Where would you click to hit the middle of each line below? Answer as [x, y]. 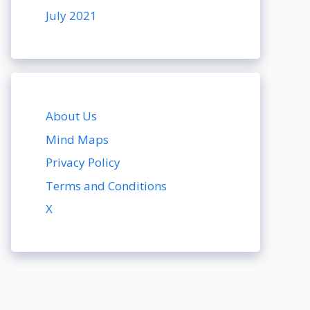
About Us [71, 116]
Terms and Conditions [106, 185]
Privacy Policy [83, 162]
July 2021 [71, 16]
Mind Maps [77, 139]
